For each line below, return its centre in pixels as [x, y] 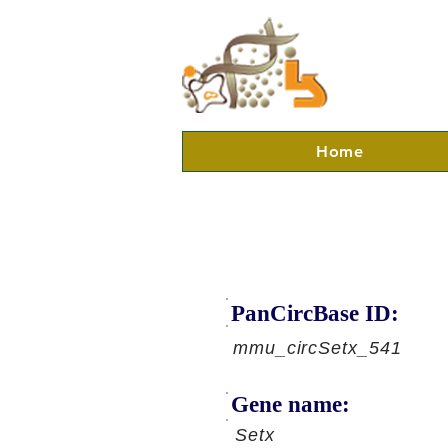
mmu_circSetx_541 [317, 348]
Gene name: [290, 404]
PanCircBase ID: [315, 313]
